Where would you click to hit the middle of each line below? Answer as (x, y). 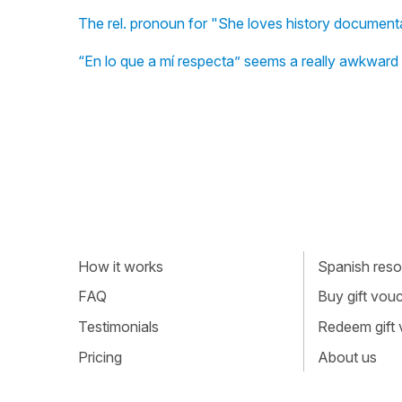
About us (347, 357)
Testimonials (118, 326)
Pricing (100, 357)
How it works (121, 266)
